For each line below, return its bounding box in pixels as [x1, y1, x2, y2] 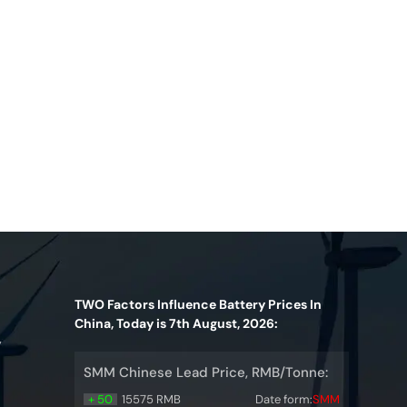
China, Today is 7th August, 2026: [74, 315, 278, 333]
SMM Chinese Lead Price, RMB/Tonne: [83, 363, 328, 382]
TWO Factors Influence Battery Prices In [74, 296, 322, 313]
